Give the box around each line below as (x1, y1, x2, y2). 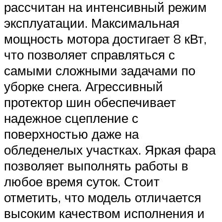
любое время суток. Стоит (4, 173, 160, 190)
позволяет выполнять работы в (4, 158, 188, 174)
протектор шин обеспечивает (4, 94, 176, 111)
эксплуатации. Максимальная (4, 15, 179, 31)
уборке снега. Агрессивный (4, 78, 163, 95)
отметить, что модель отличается (4, 189, 201, 206)
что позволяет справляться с (4, 47, 175, 63)
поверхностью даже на (4, 126, 139, 142)
